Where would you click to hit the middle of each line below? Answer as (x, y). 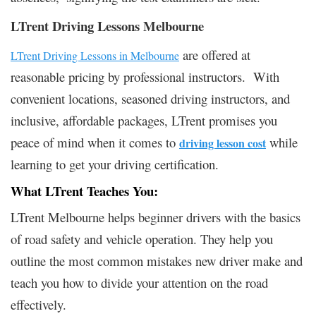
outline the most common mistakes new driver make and (157, 260)
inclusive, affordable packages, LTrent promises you (144, 120)
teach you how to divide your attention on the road (139, 282)
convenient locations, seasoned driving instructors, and (150, 98)
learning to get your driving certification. (115, 164)
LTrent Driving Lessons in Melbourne (95, 55)
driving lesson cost (223, 142)
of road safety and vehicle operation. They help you (142, 238)
